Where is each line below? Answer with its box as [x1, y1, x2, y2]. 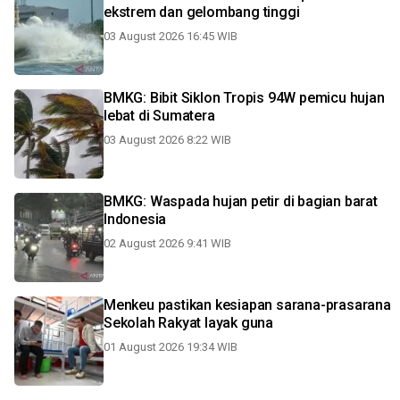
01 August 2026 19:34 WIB [104, 340, 237, 354]
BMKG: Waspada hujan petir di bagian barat [104, 193, 378, 210]
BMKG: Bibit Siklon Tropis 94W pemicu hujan [104, 89, 385, 106]
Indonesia [104, 211, 167, 228]
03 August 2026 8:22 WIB [104, 133, 231, 146]
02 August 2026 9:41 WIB [104, 237, 231, 250]
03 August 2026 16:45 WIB [104, 29, 237, 43]
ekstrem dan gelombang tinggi [104, 4, 300, 21]
